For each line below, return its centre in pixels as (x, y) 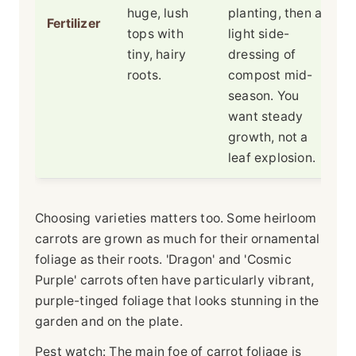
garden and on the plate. (109, 322)
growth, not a (268, 137)
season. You (264, 96)
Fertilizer (74, 24)
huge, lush (158, 14)
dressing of (262, 55)
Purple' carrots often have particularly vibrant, (175, 281)
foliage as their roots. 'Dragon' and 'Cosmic (163, 260)
